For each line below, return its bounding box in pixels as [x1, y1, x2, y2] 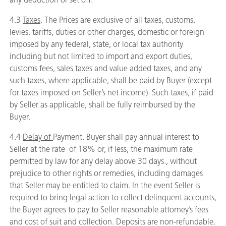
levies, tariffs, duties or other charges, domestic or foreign [10, 27, 204, 37]
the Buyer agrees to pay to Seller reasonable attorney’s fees [10, 205, 208, 214]
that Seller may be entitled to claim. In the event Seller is [10, 181, 200, 190]
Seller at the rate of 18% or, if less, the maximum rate [10, 144, 193, 154]
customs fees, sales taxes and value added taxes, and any [10, 64, 202, 73]
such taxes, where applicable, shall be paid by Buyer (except [10, 76, 212, 85]
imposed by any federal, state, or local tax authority [10, 39, 183, 49]
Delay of [23, 132, 53, 142]
